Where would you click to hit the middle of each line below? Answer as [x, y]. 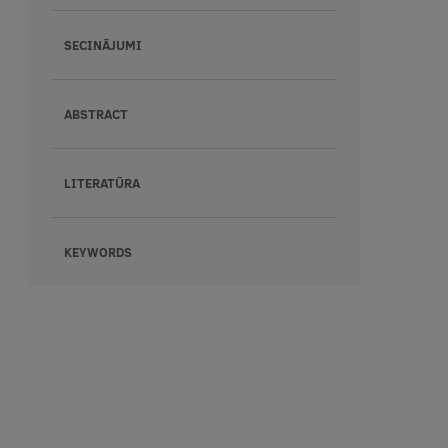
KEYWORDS [97, 252]
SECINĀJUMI [102, 45]
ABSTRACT [95, 114]
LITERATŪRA [101, 183]
